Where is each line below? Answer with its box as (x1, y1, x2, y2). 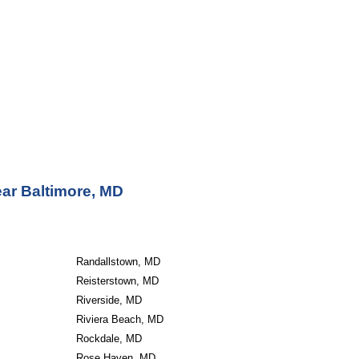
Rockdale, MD (75, 333, 142, 345)
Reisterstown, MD (75, 275, 159, 287)
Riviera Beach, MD (75, 313, 163, 325)
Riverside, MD (75, 294, 142, 306)
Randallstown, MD (75, 256, 160, 268)
